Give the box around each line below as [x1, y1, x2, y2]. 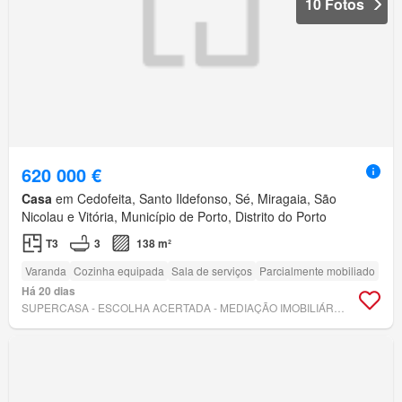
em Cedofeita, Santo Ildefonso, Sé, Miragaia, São [52, 189, 336, 208]
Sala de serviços [171, 263, 252, 279]
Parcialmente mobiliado [259, 263, 375, 279]
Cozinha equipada [74, 263, 164, 279]
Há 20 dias [22, 283, 75, 300]
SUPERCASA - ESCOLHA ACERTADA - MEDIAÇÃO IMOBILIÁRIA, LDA [334, 300, 345, 316]
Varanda [25, 263, 66, 279]
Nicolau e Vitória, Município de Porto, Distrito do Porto [22, 207, 327, 226]
